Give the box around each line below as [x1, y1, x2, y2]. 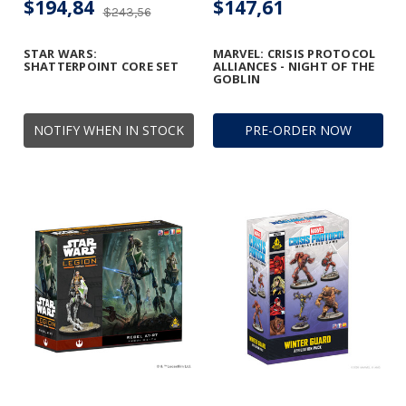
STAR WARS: [23, 45, 97, 63]
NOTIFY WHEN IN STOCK [33, 121, 184, 140]
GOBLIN [212, 71, 260, 88]
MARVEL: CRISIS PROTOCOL [212, 45, 376, 63]
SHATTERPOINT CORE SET [23, 58, 179, 75]
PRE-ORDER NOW [244, 121, 352, 140]
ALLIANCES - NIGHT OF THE [212, 58, 375, 75]
